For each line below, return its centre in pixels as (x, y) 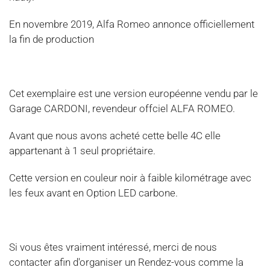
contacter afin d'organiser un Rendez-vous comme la (126, 262)
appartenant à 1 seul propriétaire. (82, 151)
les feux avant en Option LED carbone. (93, 193)
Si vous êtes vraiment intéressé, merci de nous (113, 247)
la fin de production (53, 39)
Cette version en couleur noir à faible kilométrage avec (130, 178)
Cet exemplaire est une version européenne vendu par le (133, 93)
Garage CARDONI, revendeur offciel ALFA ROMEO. (122, 108)
